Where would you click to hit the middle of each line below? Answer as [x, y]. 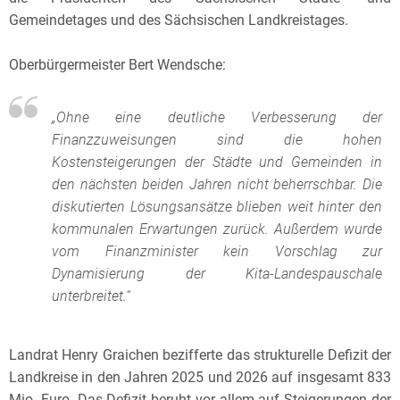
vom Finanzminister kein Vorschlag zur [217, 251]
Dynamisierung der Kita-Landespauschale [217, 273]
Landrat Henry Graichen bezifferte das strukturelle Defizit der [200, 354]
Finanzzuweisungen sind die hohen [217, 139]
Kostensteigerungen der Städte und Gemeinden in [217, 162]
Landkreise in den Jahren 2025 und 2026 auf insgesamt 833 [200, 377]
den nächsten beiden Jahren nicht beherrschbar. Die [217, 184]
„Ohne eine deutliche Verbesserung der [217, 117]
